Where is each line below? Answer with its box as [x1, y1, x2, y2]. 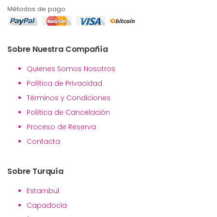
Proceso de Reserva [27, 122, 96, 132]
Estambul [27, 186, 59, 196]
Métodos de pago [7, 4, 65, 14]
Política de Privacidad [27, 78, 102, 89]
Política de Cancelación [27, 108, 110, 118]
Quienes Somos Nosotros [27, 64, 115, 74]
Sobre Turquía [7, 166, 63, 177]
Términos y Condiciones [27, 93, 110, 103]
